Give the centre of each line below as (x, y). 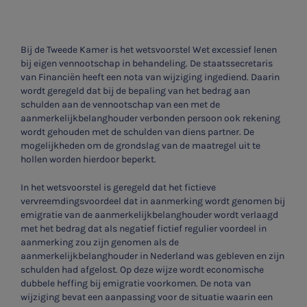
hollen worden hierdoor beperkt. (88, 159)
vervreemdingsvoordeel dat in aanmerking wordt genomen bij (153, 201)
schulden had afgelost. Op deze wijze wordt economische (142, 269)
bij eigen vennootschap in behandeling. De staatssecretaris (147, 63)
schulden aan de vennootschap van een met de (120, 104)
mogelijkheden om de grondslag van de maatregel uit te (140, 145)
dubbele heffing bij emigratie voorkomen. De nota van (136, 283)
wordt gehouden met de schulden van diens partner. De (137, 132)
